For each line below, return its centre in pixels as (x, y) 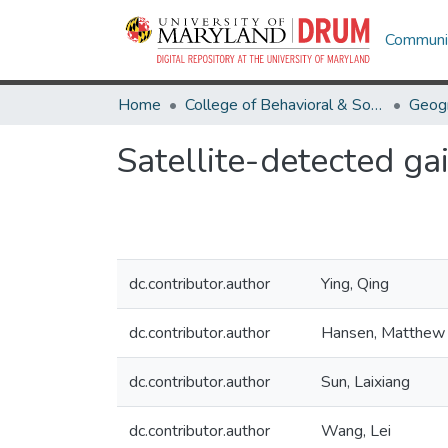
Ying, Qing (355, 284)
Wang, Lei (356, 431)
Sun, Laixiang (365, 382)
